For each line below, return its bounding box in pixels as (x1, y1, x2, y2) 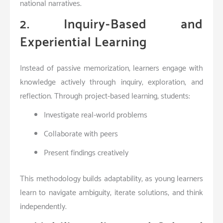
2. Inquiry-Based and (20, 13, 203, 35)
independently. (20, 200, 67, 214)
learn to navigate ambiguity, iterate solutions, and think (20, 186, 203, 200)
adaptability (104, 172, 141, 186)
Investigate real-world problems (44, 108, 147, 122)
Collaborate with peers (44, 127, 118, 141)
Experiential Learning (20, 31, 147, 53)
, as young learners (141, 172, 203, 186)
